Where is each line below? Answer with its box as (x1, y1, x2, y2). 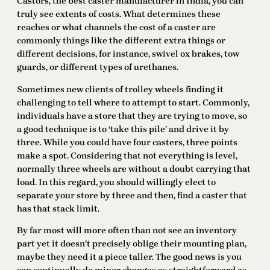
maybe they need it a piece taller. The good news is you (17, 252, 242, 263)
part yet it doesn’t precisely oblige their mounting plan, (17, 239, 246, 250)
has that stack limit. (17, 203, 99, 214)
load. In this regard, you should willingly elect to (17, 177, 216, 187)
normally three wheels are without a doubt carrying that (17, 163, 251, 174)
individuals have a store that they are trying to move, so (17, 110, 247, 121)
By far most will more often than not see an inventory (17, 225, 237, 236)
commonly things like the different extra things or (17, 36, 225, 46)
